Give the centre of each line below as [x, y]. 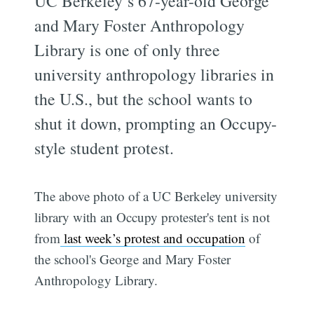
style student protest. [104, 148]
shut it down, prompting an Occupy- [156, 123]
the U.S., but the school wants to [144, 98]
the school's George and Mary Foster [133, 259]
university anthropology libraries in [155, 74]
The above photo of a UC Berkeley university [156, 196]
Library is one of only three [128, 49]
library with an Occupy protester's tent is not [152, 217]
